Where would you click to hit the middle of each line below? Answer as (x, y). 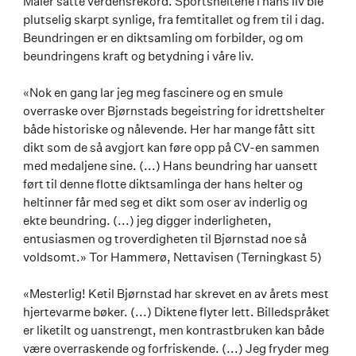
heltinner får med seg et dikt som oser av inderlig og (165, 202)
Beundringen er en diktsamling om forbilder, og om (163, 38)
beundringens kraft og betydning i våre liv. (139, 56)
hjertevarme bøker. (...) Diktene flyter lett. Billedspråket (176, 312)
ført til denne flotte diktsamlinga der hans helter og (163, 184)
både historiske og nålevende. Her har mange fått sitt (169, 129)
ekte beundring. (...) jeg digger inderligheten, (147, 221)
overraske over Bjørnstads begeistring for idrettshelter (174, 111)
